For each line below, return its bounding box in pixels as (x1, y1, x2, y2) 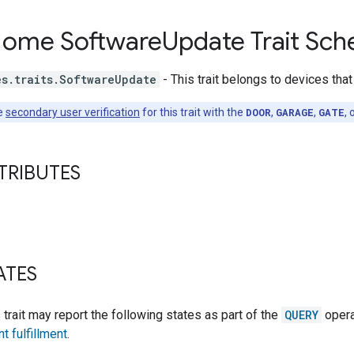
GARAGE (276, 105, 314, 119)
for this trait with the (140, 105, 246, 119)
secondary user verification (6, 105, 140, 119)
